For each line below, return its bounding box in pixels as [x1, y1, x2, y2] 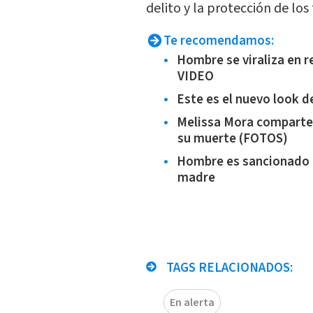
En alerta [169, 294, 214, 310]
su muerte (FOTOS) [177, 129, 288, 148]
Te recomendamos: [163, 31, 274, 50]
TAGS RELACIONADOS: [163, 258, 293, 277]
